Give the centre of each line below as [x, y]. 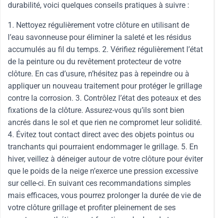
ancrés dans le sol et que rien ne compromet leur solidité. [105, 122]
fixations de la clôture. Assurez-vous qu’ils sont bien [96, 110]
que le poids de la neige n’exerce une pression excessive [103, 171]
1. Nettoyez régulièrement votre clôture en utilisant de [99, 25]
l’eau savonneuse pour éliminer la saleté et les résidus [100, 37]
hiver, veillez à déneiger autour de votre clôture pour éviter [105, 159]
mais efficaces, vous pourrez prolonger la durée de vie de [104, 195]
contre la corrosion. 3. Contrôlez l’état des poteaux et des [104, 98]
